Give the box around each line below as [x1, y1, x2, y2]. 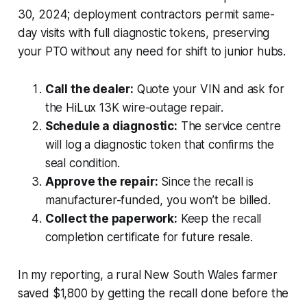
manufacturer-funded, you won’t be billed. [45, 193, 271, 207]
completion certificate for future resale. [45, 230, 253, 244]
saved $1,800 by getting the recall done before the [17, 286, 289, 300]
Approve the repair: [45, 174, 158, 188]
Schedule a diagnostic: [45, 119, 177, 133]
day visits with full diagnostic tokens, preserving [17, 25, 270, 40]
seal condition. [45, 156, 121, 170]
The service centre [177, 119, 281, 133]
